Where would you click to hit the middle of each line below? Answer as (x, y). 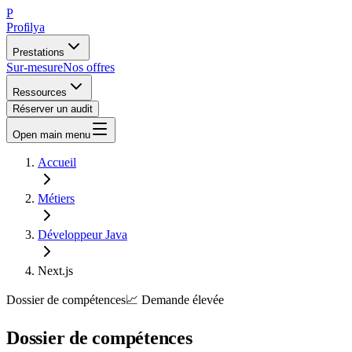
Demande (165, 300)
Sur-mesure (35, 67)
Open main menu (51, 135)
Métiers (56, 198)
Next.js (55, 271)
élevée (208, 300)
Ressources (40, 92)
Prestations (38, 52)
